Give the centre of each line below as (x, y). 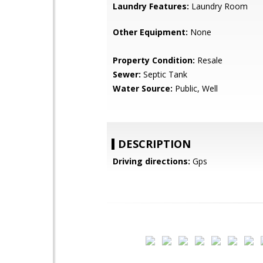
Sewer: (127, 74)
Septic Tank (164, 74)
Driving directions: (151, 161)
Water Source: (143, 88)
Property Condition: (154, 60)
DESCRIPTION (154, 144)
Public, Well (195, 88)
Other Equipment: (150, 32)
